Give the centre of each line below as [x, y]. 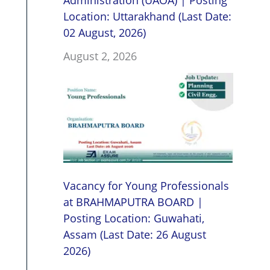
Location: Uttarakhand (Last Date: [147, 17]
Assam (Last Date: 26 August [134, 234]
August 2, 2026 [100, 56]
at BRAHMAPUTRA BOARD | [133, 202]
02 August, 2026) [104, 33]
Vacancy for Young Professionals [146, 185]
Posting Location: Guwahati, [133, 218]
